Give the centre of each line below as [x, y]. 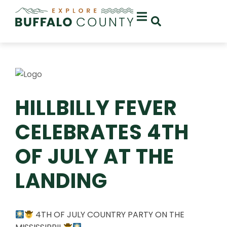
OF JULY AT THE [95, 157]
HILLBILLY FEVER [96, 108]
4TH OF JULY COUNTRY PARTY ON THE [109, 215]
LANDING [61, 181]
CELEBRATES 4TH [102, 132]
